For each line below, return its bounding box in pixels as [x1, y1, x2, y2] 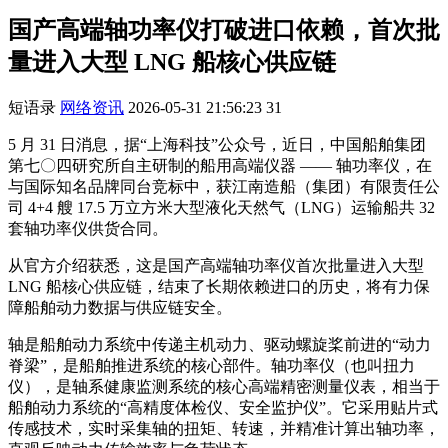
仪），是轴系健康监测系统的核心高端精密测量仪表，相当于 [8, 377, 440, 395]
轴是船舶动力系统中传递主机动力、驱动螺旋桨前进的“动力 [8, 335, 431, 353]
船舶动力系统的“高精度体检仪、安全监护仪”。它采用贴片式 [8, 398, 438, 416]
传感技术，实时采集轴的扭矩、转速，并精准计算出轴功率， [8, 419, 440, 437]
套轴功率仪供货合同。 [8, 219, 168, 237]
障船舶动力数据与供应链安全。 [8, 298, 232, 316]
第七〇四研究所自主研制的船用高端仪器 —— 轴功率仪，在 [8, 156, 432, 174]
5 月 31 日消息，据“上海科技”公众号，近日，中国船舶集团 [8, 135, 426, 153]
